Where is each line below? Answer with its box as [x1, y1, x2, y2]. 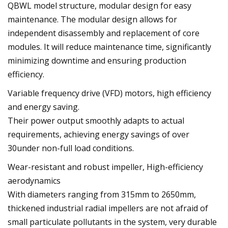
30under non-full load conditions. [8, 142, 134, 154]
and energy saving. [8, 101, 79, 112]
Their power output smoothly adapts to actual [8, 115, 184, 126]
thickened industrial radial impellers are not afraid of [8, 202, 208, 214]
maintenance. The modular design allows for [8, 13, 177, 25]
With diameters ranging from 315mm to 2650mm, [8, 188, 196, 200]
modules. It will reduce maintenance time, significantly [8, 41, 211, 52]
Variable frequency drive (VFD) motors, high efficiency [8, 87, 211, 99]
